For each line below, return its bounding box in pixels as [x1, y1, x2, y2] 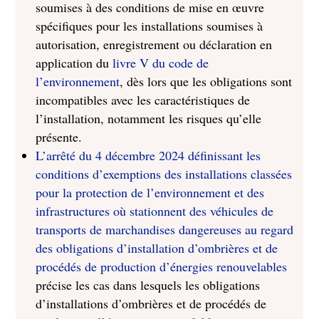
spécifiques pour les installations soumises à [36, 17, 263, 34]
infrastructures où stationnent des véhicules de [36, 202, 274, 219]
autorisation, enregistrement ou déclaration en [36, 36, 273, 53]
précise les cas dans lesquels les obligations [36, 276, 261, 293]
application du [36, 54, 113, 71]
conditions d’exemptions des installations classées [36, 165, 293, 182]
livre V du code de [113, 54, 209, 71]
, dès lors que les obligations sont [120, 73, 293, 90]
